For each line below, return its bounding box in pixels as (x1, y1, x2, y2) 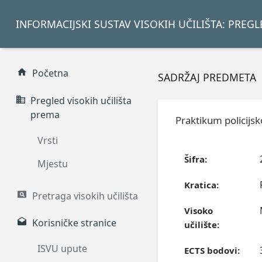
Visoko (184, 205, 213, 217)
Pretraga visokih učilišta (32, 189, 139, 202)
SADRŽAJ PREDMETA (158, 70, 256, 85)
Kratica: (184, 179, 219, 191)
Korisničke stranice (32, 216, 117, 230)
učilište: (184, 219, 219, 231)
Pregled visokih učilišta (30, 94, 132, 108)
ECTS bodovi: (184, 244, 240, 257)
